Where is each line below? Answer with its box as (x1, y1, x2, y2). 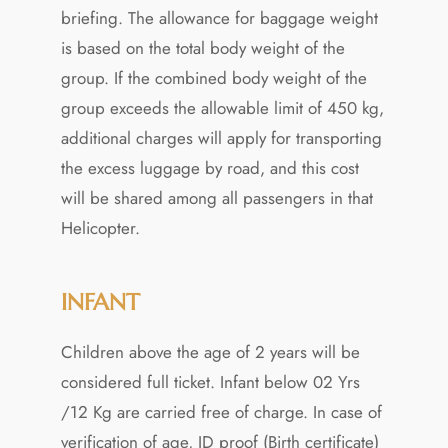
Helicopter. (60, 215, 140, 240)
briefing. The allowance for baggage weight (60, 5, 378, 30)
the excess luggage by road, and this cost (60, 155, 359, 180)
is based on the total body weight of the (60, 35, 345, 60)
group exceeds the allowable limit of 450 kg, (60, 95, 384, 120)
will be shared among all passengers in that (60, 185, 373, 210)
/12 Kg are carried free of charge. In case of (60, 399, 382, 424)
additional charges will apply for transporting (60, 125, 382, 150)
